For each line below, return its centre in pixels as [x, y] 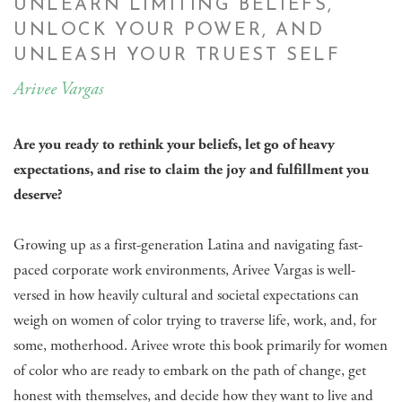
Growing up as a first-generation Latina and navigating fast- [188, 245]
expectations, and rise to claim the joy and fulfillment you [191, 170]
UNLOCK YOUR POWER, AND [169, 31]
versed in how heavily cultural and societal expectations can [186, 296]
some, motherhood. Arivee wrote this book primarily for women [201, 346]
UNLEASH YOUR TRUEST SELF [177, 56]
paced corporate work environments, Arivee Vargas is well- [184, 271]
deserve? [38, 195]
